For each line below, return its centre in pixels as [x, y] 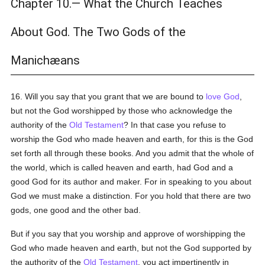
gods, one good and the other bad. [76, 210]
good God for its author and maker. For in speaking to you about [131, 182]
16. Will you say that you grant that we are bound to [109, 96]
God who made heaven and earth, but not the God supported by [131, 248]
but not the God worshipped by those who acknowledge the [122, 111]
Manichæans [46, 60]
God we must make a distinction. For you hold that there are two [131, 196]
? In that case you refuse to [175, 125]
